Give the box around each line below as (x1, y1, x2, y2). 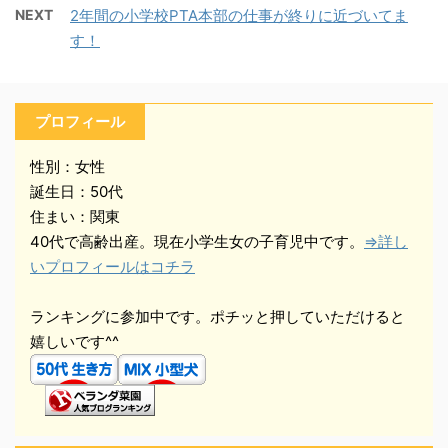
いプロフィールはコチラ (30, 257, 195, 277)
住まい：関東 (30, 207, 120, 227)
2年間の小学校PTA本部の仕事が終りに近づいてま (70, 6, 408, 26)
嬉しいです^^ (30, 332, 119, 352)
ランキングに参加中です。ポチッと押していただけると (30, 307, 405, 327)
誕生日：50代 (30, 182, 123, 202)
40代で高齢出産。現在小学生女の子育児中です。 (30, 232, 364, 252)
